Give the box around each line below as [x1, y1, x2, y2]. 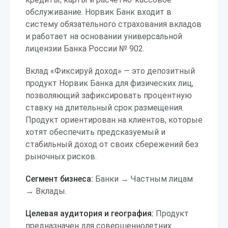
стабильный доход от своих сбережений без [25, 139, 198, 149]
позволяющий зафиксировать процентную [25, 91, 192, 100]
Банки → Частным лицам [93, 174, 193, 184]
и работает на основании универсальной [25, 32, 182, 41]
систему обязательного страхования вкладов [25, 19, 202, 29]
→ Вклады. [25, 186, 67, 196]
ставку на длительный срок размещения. [25, 103, 184, 112]
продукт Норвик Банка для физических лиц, [25, 78, 193, 88]
